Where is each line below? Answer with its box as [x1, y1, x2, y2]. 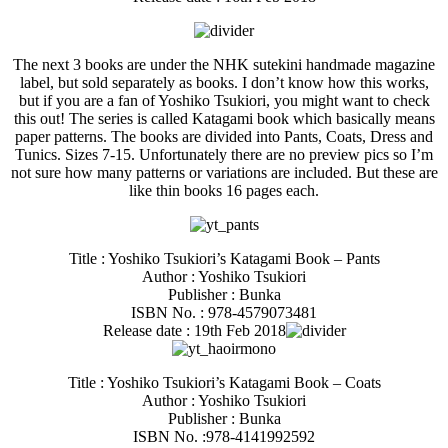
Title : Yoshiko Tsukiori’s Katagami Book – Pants [68, 249, 380, 267]
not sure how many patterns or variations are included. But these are [10, 163, 438, 181]
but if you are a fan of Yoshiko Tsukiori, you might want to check [18, 91, 430, 109]
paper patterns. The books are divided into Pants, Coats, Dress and [15, 127, 433, 145]
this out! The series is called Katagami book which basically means [13, 109, 435, 127]
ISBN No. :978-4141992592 [133, 427, 315, 445]
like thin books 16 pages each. [129, 181, 319, 199]
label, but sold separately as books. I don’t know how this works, [19, 73, 429, 91]
